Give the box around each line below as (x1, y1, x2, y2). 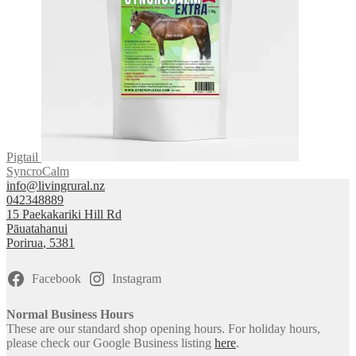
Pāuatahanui (6, 221, 68, 235)
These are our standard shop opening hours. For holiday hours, (6, 321, 320, 335)
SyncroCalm (6, 164, 69, 178)
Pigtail (6, 149, 38, 164)
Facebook (31, 271, 81, 285)
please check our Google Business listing (6, 335, 215, 350)
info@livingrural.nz (6, 178, 105, 192)
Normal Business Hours (6, 307, 133, 321)
